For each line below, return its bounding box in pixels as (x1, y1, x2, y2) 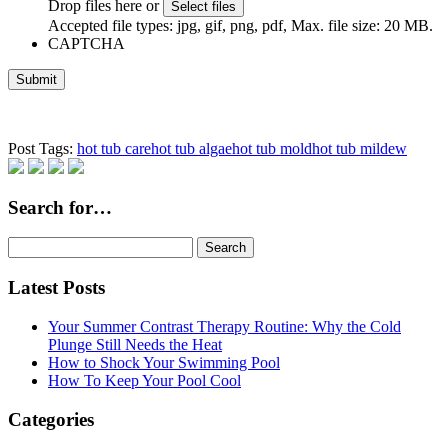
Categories (8, 408, 94, 430)
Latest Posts (8, 277, 105, 299)
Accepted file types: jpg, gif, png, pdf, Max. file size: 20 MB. (48, 16, 433, 34)
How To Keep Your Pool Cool (48, 371, 241, 389)
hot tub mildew (312, 139, 407, 157)
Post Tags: (8, 139, 73, 157)
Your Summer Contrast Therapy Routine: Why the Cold (48, 317, 401, 335)
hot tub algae (151, 139, 232, 157)
